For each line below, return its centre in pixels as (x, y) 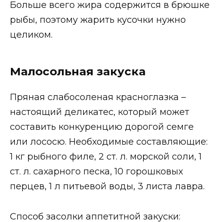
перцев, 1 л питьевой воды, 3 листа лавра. (107, 187)
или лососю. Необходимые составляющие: (109, 142)
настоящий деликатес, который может (100, 112)
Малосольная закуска (78, 71)
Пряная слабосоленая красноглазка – (98, 97)
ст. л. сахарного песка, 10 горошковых (96, 172)
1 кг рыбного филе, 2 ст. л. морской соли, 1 (106, 157)
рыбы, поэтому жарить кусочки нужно (98, 20)
